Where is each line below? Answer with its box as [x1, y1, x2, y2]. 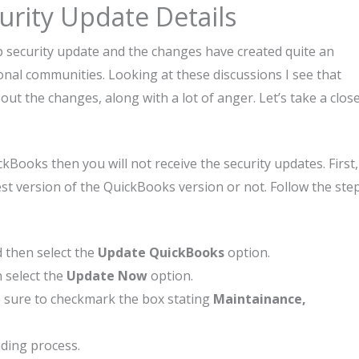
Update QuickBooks [98, 244, 224, 261]
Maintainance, [213, 290, 306, 308]
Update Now [67, 267, 147, 284]
